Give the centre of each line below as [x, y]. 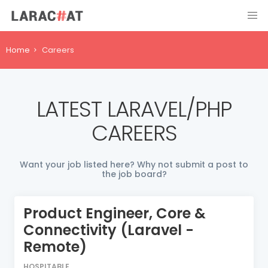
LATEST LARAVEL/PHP [134, 109]
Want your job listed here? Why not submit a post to [134, 165]
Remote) [55, 247]
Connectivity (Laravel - [109, 230]
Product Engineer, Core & [115, 213]
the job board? [134, 174]
